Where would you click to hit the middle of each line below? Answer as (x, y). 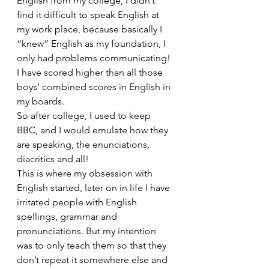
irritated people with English (78, 202)
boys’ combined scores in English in (95, 87)
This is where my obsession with (86, 173)
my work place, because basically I (91, 29)
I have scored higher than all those (91, 72)
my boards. (41, 101)
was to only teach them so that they (93, 245)
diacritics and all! (53, 159)
